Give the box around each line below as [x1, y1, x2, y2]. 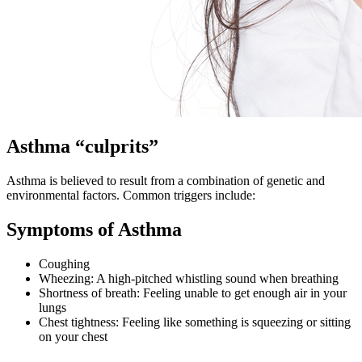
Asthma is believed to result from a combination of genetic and [6, 174, 325, 188]
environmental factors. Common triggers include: [6, 188, 255, 203]
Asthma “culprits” [6, 136, 158, 158]
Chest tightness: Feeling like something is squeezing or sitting [39, 315, 351, 330]
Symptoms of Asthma [6, 219, 182, 241]
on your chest [39, 330, 107, 344]
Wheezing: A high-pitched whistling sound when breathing [39, 271, 339, 286]
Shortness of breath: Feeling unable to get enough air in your [39, 286, 347, 301]
